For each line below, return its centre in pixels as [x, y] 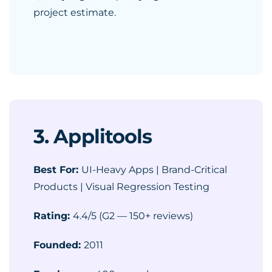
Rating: [53, 216]
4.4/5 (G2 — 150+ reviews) [133, 216]
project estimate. [75, 12]
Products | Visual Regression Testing [121, 187]
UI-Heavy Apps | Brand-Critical [154, 170]
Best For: [57, 170]
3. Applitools [93, 136]
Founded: [59, 245]
